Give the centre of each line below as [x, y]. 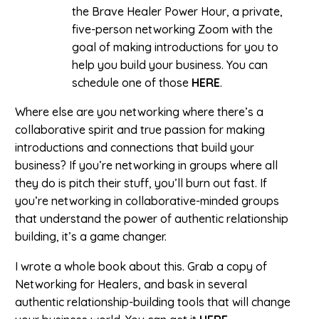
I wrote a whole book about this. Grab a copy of [141, 267]
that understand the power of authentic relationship [152, 218]
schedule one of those [132, 82]
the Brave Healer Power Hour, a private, [177, 11]
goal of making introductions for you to [175, 47]
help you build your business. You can [170, 64]
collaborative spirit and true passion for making [140, 129]
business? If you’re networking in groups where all [146, 165]
